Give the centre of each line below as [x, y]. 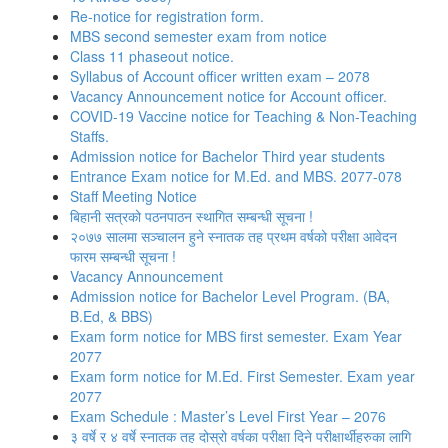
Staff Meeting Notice [133, 196]
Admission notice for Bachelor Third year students [227, 156]
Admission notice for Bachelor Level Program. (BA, [230, 296]
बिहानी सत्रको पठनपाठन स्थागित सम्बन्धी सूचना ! [191, 216]
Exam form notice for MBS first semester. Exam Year [236, 336]
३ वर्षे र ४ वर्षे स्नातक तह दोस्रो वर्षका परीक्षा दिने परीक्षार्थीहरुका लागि [240, 436]
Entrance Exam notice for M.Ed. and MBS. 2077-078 [236, 176]
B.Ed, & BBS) [111, 316]
